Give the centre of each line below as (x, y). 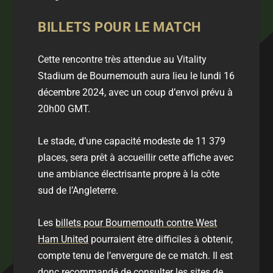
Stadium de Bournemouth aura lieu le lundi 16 (136, 76)
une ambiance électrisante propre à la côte (129, 174)
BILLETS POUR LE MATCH (120, 27)
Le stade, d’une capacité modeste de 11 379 (132, 141)
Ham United (63, 239)
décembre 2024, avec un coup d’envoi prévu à (136, 93)
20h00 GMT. (64, 109)
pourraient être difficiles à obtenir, (161, 239)
